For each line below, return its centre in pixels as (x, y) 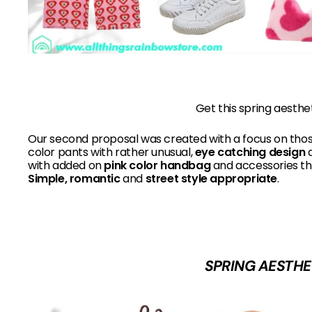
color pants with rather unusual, (111, 152)
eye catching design (250, 152)
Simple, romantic (74, 178)
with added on (66, 165)
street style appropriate (211, 178)
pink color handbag (157, 165)
